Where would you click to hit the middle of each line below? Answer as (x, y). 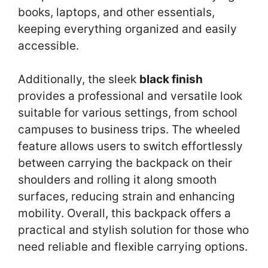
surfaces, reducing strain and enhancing (127, 197)
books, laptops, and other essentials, (116, 12)
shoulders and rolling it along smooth (117, 180)
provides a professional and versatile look (130, 96)
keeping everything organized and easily (127, 29)
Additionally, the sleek (79, 80)
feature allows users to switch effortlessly (130, 147)
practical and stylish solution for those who (133, 230)
